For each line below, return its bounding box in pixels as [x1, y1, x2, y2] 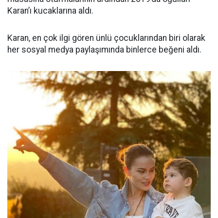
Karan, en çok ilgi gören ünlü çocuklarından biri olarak [7, 33, 205, 43]
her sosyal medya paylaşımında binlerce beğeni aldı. [7, 45, 201, 54]
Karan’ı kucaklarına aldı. [7, 6, 93, 16]
